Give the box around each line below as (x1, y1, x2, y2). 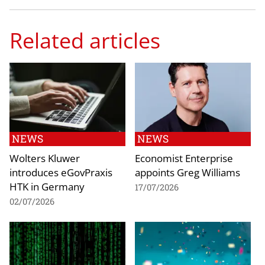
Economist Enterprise (135, 151, 233, 166)
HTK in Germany (9, 179, 85, 194)
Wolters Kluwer (9, 151, 80, 166)
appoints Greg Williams (135, 165, 240, 180)
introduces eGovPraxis (9, 165, 112, 180)
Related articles (9, 25, 160, 55)
